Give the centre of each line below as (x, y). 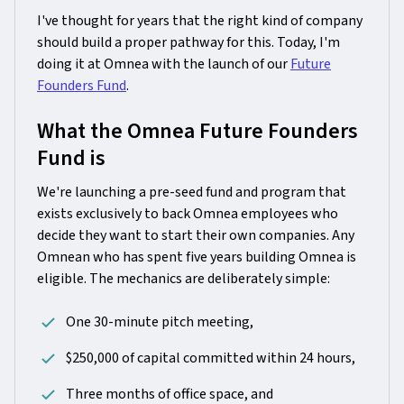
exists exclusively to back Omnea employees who (188, 214)
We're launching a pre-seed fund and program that (192, 192)
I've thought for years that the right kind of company (200, 21)
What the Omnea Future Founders (197, 131)
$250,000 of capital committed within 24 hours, (211, 358)
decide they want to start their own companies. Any (196, 235)
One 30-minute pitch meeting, (160, 322)
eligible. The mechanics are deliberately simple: (184, 279)
